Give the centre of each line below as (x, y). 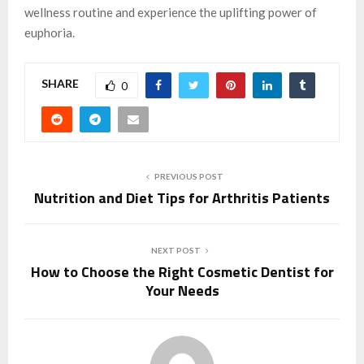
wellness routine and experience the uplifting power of (171, 12)
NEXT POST (175, 250)
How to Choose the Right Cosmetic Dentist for (182, 271)
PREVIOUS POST (188, 176)
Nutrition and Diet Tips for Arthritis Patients (182, 197)
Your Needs (182, 290)
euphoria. (50, 32)
